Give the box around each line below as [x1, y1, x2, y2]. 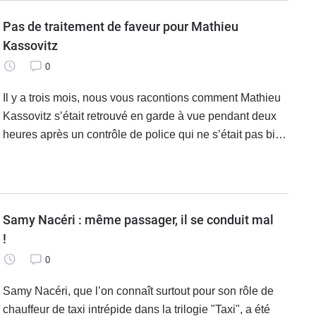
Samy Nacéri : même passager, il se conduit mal [3, 212, 181, 228]
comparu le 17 [3, 165, 74, 178]
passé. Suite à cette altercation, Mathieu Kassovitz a [3, 147, 262, 159]
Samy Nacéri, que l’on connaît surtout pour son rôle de [3, 285, 274, 298]
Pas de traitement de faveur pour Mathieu [3, 19, 238, 35]
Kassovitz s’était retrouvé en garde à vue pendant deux [3, 110, 276, 123]
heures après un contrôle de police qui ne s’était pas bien [3, 128, 288, 141]
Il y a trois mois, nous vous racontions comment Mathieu [3, 92, 281, 104]
